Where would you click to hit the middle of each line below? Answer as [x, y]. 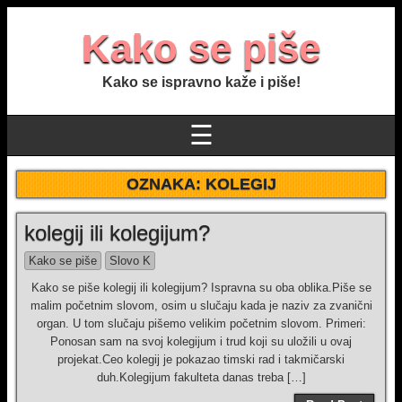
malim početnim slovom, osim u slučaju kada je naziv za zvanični [201, 306]
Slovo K [130, 261]
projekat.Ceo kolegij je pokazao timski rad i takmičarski [201, 359]
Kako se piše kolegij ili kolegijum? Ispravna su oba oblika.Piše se [201, 288]
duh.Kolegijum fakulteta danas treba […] [201, 377]
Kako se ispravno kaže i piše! [201, 82]
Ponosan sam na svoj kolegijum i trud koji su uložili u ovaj [201, 341]
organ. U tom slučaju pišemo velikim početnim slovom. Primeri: [201, 323]
